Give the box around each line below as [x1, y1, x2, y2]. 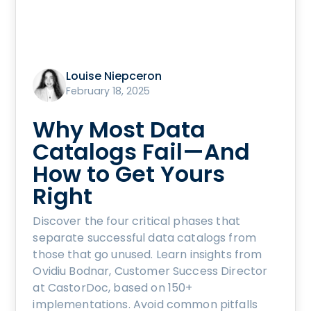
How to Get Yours [33, 158, 226, 190]
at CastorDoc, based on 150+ [33, 280, 193, 296]
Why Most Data [33, 114, 206, 146]
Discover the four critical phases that [33, 213, 241, 230]
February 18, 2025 [66, 84, 151, 99]
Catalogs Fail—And [33, 136, 251, 168]
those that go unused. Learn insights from [33, 246, 262, 263]
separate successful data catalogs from [33, 230, 257, 246]
